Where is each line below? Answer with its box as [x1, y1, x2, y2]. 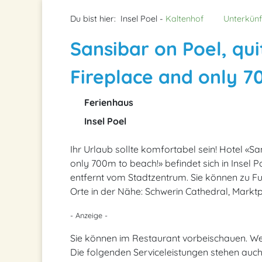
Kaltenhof [166, 13, 204, 24]
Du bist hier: [70, 13, 116, 24]
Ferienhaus [82, 96, 133, 108]
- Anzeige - [70, 211, 108, 220]
